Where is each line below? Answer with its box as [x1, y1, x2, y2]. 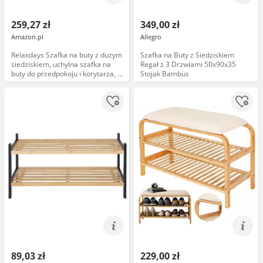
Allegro [140, 32, 161, 41]
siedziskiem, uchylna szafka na [11, 59, 111, 69]
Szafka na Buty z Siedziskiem [140, 50, 234, 60]
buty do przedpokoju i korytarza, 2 [11, 69, 122, 79]
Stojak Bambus [140, 69, 189, 79]
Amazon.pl [11, 32, 43, 41]
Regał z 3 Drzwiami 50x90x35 [140, 59, 236, 69]
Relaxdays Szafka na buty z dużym [11, 50, 122, 60]
